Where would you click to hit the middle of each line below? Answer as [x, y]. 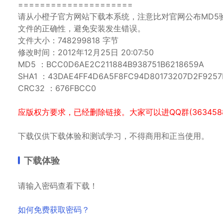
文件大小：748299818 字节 [68, 40]
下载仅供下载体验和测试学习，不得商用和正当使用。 [113, 136]
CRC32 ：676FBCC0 [57, 88]
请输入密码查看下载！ [58, 185]
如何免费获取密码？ [54, 209]
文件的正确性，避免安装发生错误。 [82, 28]
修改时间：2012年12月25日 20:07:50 [86, 52]
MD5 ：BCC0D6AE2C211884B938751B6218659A [111, 64]
